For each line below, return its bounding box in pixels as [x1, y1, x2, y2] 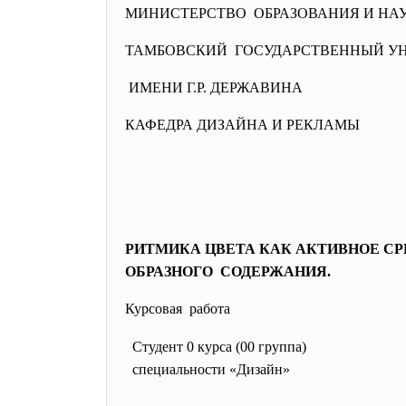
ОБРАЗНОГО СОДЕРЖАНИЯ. [125, 264, 331, 279]
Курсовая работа [125, 301, 230, 316]
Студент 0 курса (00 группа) [132, 339, 306, 354]
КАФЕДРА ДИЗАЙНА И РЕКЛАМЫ [125, 117, 360, 132]
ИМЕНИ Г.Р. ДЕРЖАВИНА [125, 80, 303, 95]
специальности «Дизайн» [132, 362, 370, 377]
